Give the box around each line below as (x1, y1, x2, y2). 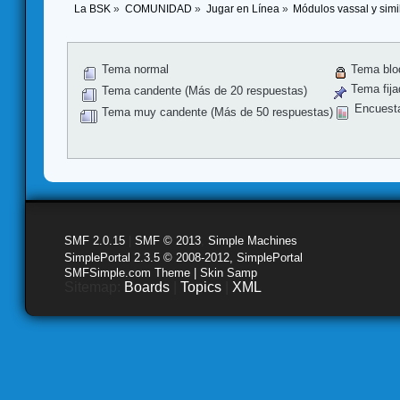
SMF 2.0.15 (64, 233, 125, 247)
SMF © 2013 (135, 233, 201, 247)
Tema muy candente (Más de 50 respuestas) (98, 105, 334, 120)
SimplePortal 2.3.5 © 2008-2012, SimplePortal (64, 250, 303, 264)
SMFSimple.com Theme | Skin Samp (64, 265, 257, 279)
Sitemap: (64, 279, 124, 295)
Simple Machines (208, 233, 297, 247)
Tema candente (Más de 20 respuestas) (98, 84, 308, 98)
